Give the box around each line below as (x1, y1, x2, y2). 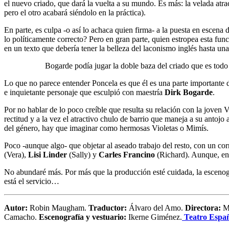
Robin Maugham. (28, 203, 88, 212)
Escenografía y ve (39, 212, 100, 221)
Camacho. (4, 212, 39, 221)
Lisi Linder (28, 150, 67, 159)
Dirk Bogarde (165, 87, 213, 97)
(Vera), (4, 150, 28, 159)
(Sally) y (67, 150, 99, 159)
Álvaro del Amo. (127, 203, 185, 212)
